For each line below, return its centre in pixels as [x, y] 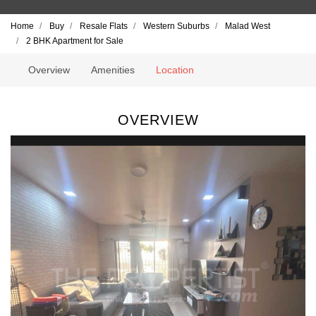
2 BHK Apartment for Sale [75, 41]
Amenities [113, 70]
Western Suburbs [176, 26]
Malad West [248, 26]
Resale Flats [104, 26]
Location [175, 70]
